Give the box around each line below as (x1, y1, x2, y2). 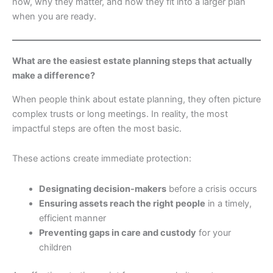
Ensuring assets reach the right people (38, 197, 205, 209)
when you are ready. (12, 11, 96, 23)
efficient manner (38, 212, 106, 224)
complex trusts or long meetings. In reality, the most (12, 108, 228, 119)
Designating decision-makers (38, 183, 166, 194)
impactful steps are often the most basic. (12, 122, 182, 134)
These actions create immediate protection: (12, 153, 191, 165)
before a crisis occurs (166, 183, 257, 194)
